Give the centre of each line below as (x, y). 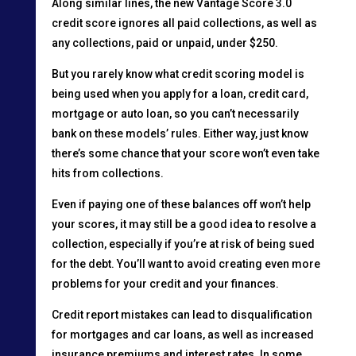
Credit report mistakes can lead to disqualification (182, 314)
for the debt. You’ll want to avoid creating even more (186, 263)
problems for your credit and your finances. (165, 283)
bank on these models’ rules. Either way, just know (180, 133)
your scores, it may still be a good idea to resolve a (184, 224)
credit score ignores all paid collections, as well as (184, 23)
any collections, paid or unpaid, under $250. (164, 43)
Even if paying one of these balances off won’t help (181, 204)
